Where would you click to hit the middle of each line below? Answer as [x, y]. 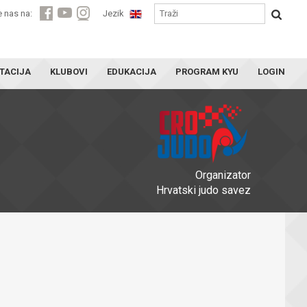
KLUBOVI [69, 72]
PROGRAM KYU [207, 72]
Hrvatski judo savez [204, 190]
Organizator [223, 175]
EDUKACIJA [132, 72]
